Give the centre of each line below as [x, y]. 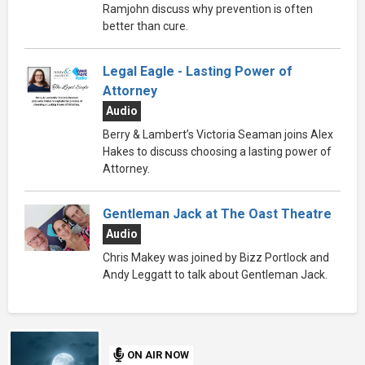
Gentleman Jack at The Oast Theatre [217, 214]
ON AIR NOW [158, 355]
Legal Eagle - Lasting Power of [198, 72]
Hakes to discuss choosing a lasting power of [217, 152]
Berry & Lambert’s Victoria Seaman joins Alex [218, 135]
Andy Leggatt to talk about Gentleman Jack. [215, 275]
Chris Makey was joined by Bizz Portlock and [216, 258]
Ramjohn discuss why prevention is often [208, 9]
